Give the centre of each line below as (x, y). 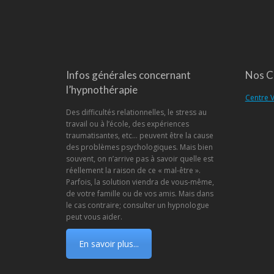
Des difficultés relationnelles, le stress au (136, 112)
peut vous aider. (94, 217)
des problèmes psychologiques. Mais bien (139, 147)
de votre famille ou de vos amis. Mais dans (139, 194)
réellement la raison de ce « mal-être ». (133, 170)
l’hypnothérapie (102, 90)
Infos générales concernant (128, 75)
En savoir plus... (109, 244)
